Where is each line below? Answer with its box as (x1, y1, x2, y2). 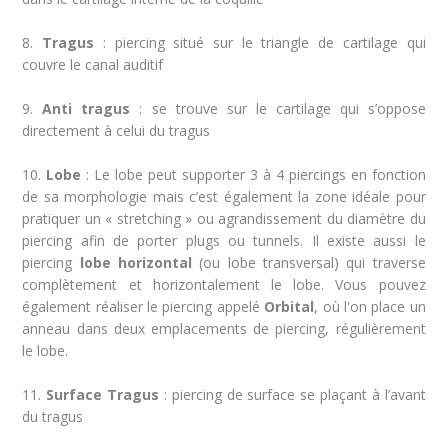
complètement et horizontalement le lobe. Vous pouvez (22, 275, 426, 294)
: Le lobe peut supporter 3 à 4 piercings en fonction (81, 165, 426, 184)
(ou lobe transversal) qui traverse (192, 253, 426, 272)
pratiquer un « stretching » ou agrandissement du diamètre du (22, 209, 426, 228)
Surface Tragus (46, 385, 160, 404)
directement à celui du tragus (22, 121, 211, 140)
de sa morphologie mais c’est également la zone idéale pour (22, 187, 426, 206)
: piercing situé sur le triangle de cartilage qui (94, 33, 426, 52)
